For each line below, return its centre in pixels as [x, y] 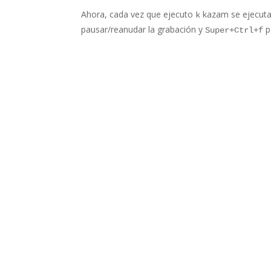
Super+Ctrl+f [234, 30]
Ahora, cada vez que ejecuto [139, 14]
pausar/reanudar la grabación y [143, 29]
